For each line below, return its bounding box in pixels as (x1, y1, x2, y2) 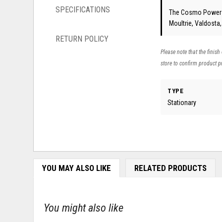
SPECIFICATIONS (55, 5, 111, 15)
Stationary (167, 98, 197, 107)
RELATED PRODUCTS (134, 163, 207, 173)
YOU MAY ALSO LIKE (42, 163, 111, 173)
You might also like (44, 201, 124, 215)
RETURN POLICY (55, 34, 109, 44)
